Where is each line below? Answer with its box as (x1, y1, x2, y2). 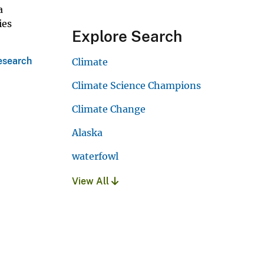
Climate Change (72, 103, 146, 115)
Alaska (72, 126, 103, 138)
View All (72, 175, 111, 187)
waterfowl (72, 150, 118, 162)
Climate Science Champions (72, 79, 201, 91)
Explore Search (72, 27, 182, 45)
